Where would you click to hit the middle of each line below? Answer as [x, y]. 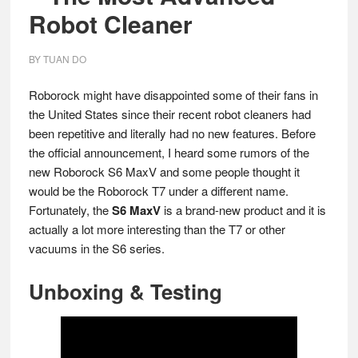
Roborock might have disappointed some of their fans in [173, 95]
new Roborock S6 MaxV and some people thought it [164, 171]
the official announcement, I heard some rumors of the [169, 152]
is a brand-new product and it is [243, 210]
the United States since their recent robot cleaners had [169, 114]
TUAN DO [64, 59]
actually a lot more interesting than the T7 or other [157, 229]
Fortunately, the [70, 210]
